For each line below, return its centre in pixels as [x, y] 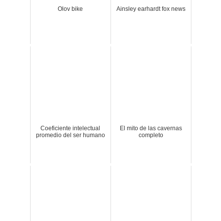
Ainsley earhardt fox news [151, 9]
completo [151, 135]
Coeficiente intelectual [71, 129]
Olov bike [71, 9]
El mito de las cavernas [151, 129]
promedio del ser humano [70, 135]
